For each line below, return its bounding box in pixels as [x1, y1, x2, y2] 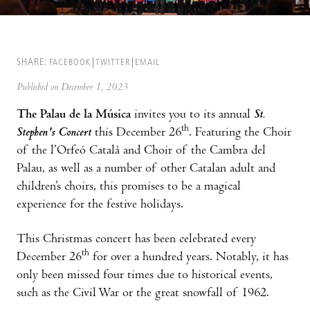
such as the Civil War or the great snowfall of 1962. [17, 286, 269, 300]
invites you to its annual [131, 108, 254, 122]
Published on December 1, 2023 [17, 82, 128, 93]
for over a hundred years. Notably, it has [89, 250, 289, 264]
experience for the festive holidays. [17, 198, 183, 212]
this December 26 [95, 126, 181, 140]
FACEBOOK [49, 57, 91, 67]
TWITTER [95, 57, 130, 67]
